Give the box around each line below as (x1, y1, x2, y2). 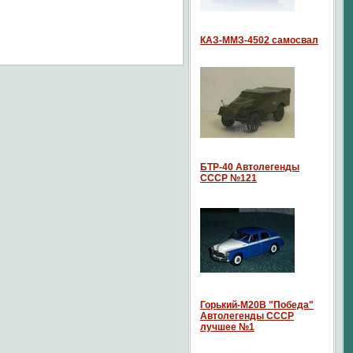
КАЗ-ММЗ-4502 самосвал (200, 35, 318, 46)
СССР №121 (200, 173, 257, 184)
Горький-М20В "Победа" (200, 299, 314, 310)
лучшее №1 (200, 321, 255, 333)
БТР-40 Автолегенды (200, 162, 299, 173)
